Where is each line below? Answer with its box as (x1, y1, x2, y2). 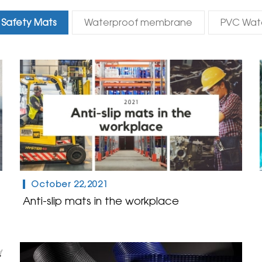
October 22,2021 (30, 179, 108, 189)
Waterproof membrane (84, 17, 192, 28)
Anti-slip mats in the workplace (22, 195, 179, 208)
